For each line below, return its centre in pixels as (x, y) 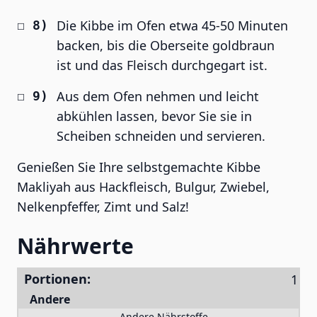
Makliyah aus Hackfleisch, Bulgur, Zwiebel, (143, 187)
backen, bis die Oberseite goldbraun (166, 45)
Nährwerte (75, 246)
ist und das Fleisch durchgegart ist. (162, 65)
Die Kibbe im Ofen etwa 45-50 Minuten (172, 25)
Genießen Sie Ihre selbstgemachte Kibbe (139, 167)
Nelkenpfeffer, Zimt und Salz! (103, 207)
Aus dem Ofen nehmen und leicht (158, 96)
